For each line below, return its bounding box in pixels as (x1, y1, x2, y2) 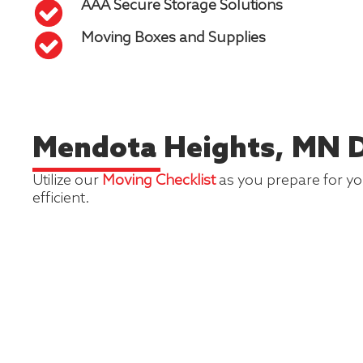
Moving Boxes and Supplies (81, 29, 266, 47)
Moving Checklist (102, 172, 216, 190)
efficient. (32, 190, 90, 207)
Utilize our (32, 172, 102, 190)
